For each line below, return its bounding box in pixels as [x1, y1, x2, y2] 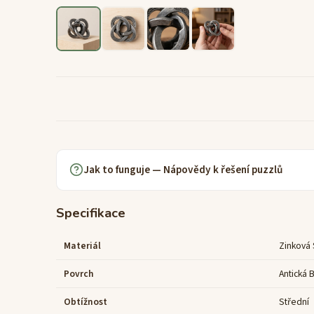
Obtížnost [64, 294, 108, 308]
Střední [279, 294, 310, 308]
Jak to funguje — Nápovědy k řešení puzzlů [83, 161, 283, 177]
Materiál [64, 238, 102, 252]
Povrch [64, 266, 95, 280]
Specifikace [56, 203, 125, 221]
